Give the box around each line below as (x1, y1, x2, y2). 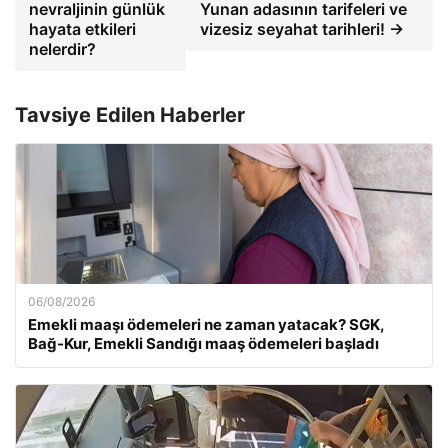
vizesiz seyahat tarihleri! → (199, 18, 404, 39)
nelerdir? (29, 38, 96, 59)
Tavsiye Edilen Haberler (15, 102, 245, 127)
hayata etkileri (29, 18, 136, 39)
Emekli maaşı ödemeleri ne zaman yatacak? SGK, (28, 314, 384, 334)
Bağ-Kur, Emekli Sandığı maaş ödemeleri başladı (28, 333, 379, 353)
